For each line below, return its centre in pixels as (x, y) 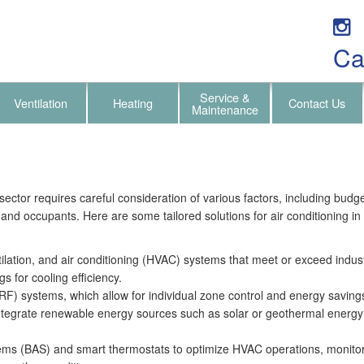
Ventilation (41, 103)
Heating (133, 103)
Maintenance (225, 109)
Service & (225, 97)
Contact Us (317, 103)
